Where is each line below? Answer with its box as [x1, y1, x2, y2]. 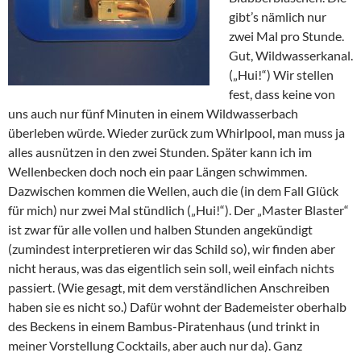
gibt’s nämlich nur [229, 9, 326, 25]
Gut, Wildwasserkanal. [229, 48, 353, 64]
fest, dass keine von [229, 86, 335, 102]
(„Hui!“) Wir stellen [229, 67, 334, 83]
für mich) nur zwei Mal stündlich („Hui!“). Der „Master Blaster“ [8, 202, 349, 218]
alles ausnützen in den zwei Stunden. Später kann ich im [8, 144, 312, 160]
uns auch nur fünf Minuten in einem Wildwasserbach [8, 106, 298, 122]
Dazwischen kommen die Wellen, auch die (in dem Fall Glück [8, 183, 338, 199]
